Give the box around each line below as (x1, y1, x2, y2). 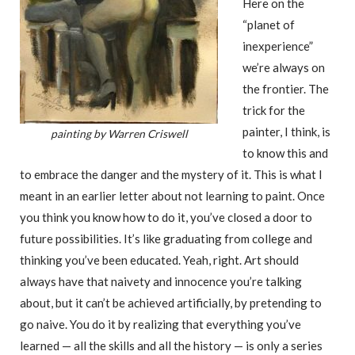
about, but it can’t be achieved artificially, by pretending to (20, 295, 322, 310)
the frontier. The (242, 81, 329, 96)
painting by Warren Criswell (50, 126, 188, 140)
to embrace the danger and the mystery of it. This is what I (20, 166, 323, 181)
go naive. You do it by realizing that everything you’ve (20, 316, 301, 331)
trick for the (242, 102, 305, 117)
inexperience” (242, 38, 313, 53)
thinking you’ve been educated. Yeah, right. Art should (20, 252, 299, 267)
